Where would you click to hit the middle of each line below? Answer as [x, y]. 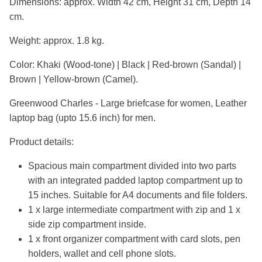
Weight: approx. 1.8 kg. [57, 41]
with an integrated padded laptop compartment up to [135, 181]
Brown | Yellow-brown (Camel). [74, 80]
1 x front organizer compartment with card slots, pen [134, 239]
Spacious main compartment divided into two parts [132, 166]
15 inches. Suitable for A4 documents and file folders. [138, 195]
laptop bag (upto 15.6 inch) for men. [82, 118]
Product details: [42, 142]
